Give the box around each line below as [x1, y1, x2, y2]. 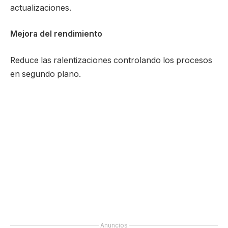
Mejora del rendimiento [10, 29, 102, 39]
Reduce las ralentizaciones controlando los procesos [10, 55, 212, 65]
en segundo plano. [10, 69, 81, 79]
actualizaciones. [10, 3, 71, 13]
